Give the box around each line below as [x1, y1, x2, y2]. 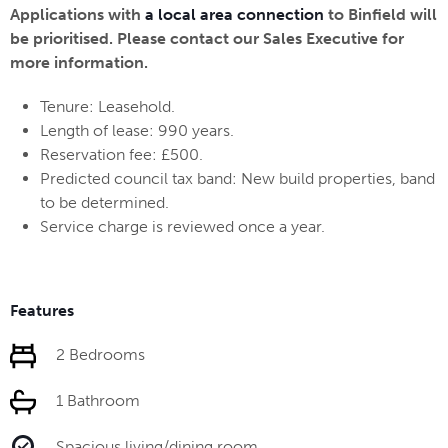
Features [10, 301, 74, 321]
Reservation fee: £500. [40, 145, 203, 165]
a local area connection [145, 5, 324, 25]
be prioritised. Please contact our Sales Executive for [10, 29, 404, 49]
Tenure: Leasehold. [40, 97, 175, 117]
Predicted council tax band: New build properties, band [40, 169, 435, 189]
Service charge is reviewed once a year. [40, 217, 325, 237]
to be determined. [40, 193, 169, 213]
